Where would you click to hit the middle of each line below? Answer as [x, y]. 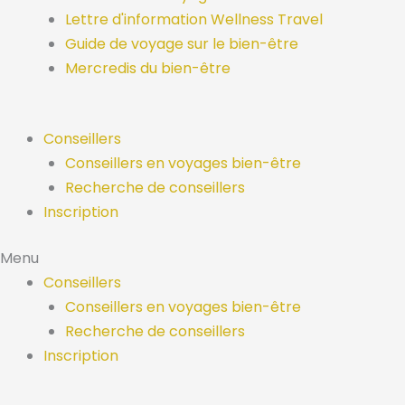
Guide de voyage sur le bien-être [182, 44]
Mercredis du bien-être [148, 68]
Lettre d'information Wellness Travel [194, 19]
